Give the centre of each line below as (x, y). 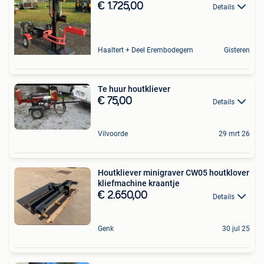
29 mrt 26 (234, 134)
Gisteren (237, 50)
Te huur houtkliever (134, 89)
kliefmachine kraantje (139, 184)
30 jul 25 (236, 228)
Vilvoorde (113, 134)
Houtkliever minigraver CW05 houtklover (174, 173)
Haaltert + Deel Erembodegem (146, 50)
